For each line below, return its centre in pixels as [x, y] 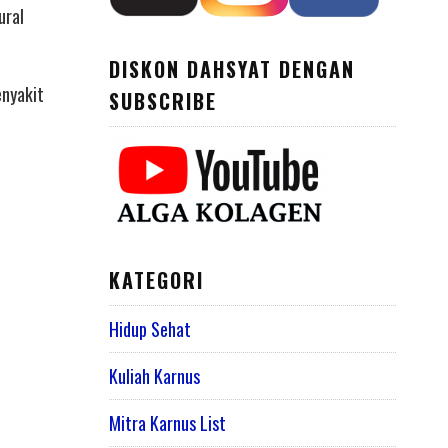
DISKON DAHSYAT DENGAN [231, 68]
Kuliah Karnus [154, 376]
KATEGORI [156, 280]
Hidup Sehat [149, 329]
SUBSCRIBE [162, 100]
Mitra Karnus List [167, 423]
